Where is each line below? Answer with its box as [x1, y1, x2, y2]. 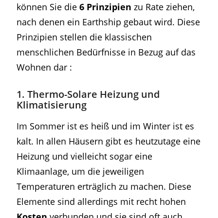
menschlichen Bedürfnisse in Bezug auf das [16, 45, 196, 58]
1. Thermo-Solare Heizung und [16, 87, 160, 101]
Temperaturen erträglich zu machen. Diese [16, 180, 191, 192]
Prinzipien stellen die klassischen [16, 30, 152, 43]
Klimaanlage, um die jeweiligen [16, 164, 144, 177]
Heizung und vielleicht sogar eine [16, 149, 152, 162]
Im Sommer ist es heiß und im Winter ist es [16, 119, 194, 132]
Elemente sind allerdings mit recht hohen [16, 195, 186, 207]
